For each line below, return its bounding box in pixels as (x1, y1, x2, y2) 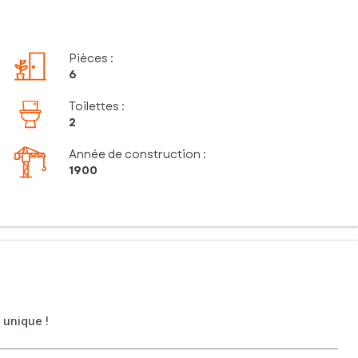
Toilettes (69, 98, 120, 115)
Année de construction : (69, 146, 207, 163)
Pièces (69, 50, 109, 67)
